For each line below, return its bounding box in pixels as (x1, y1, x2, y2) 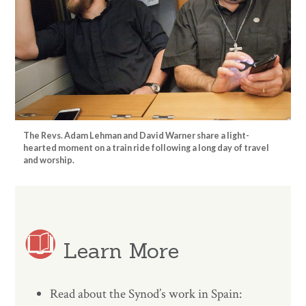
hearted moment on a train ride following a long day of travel (23, 143, 270, 154)
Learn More (57, 236, 180, 264)
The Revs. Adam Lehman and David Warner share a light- (23, 130, 250, 141)
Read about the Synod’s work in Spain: (50, 285, 242, 303)
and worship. (23, 155, 75, 166)
